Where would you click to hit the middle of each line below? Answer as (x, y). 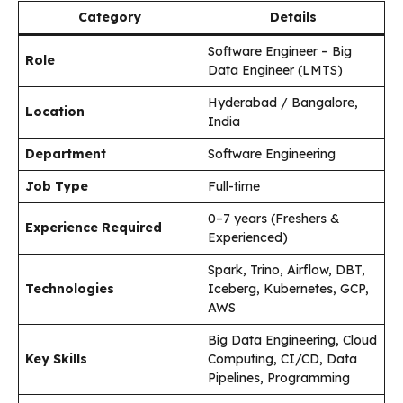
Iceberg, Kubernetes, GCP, (288, 288)
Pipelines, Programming (279, 377)
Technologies (70, 288)
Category (110, 17)
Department (66, 153)
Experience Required (94, 227)
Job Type (57, 186)
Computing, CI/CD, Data (282, 358)
